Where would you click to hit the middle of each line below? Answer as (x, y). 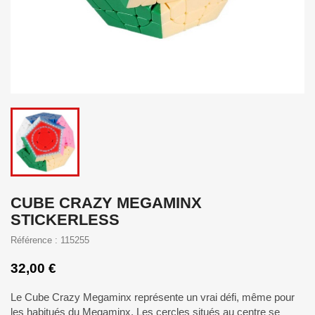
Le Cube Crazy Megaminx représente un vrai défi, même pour (153, 297)
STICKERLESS (65, 220)
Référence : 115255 (50, 240)
